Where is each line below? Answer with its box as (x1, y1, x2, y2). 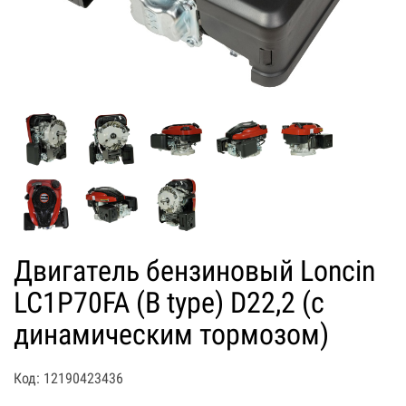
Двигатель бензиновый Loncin (14, 253, 375, 288)
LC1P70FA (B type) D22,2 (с (14, 285, 324, 320)
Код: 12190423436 (14, 369, 123, 387)
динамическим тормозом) (14, 316, 329, 352)
